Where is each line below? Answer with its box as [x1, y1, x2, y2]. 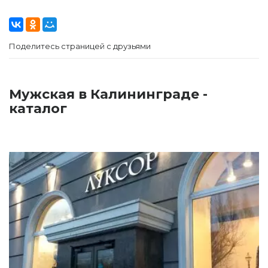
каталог [9, 100, 67, 117]
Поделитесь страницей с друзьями [9, 41, 151, 51]
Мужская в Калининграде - [9, 86, 208, 102]
